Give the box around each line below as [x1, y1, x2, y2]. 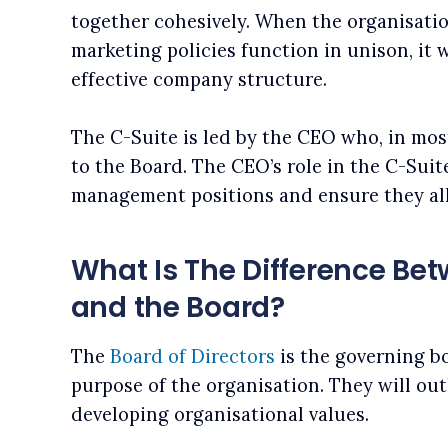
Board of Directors [109, 345, 275, 369]
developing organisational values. [70, 403, 369, 427]
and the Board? [70, 288, 285, 328]
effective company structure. [70, 67, 327, 91]
